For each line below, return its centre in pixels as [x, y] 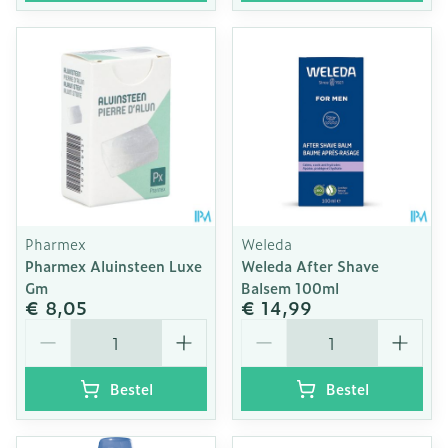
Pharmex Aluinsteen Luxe [113, 265]
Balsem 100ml [290, 287]
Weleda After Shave [310, 265]
